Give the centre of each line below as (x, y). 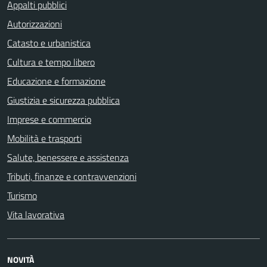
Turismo (22, 195)
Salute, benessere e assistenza (68, 157)
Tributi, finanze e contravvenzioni (72, 176)
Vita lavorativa (36, 215)
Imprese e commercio (49, 119)
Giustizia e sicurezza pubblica (63, 100)
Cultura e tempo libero (51, 62)
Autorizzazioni (35, 24)
